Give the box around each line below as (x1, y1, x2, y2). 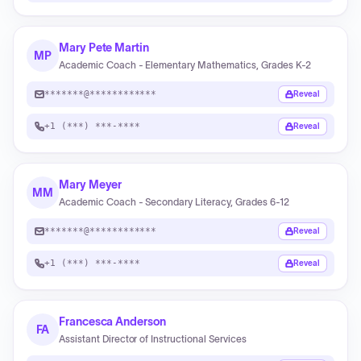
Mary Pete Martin (59, 41, 149, 54)
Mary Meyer (59, 178, 122, 191)
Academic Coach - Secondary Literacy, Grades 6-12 (59, 197, 289, 207)
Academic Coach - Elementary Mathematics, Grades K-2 (59, 60, 311, 70)
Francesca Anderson (59, 315, 166, 328)
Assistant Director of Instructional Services (59, 334, 247, 344)
